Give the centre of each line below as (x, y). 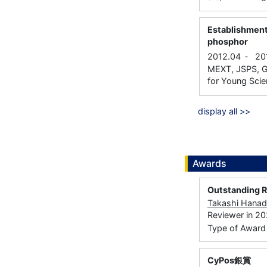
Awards (209, 164)
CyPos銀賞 (229, 260)
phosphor (228, 42)
